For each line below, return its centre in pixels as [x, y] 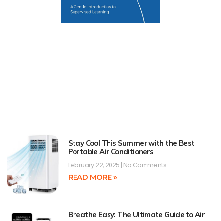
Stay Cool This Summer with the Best [131, 143]
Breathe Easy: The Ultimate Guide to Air [136, 215]
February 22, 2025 [94, 165]
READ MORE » [92, 177]
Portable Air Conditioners [111, 151]
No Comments [144, 165]
